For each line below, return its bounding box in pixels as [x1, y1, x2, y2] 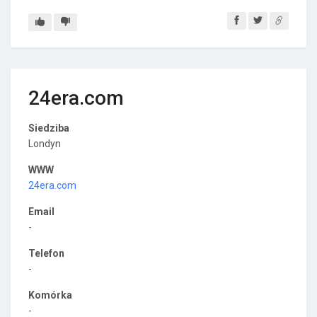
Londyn [28, 138, 61, 149]
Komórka [28, 289, 72, 301]
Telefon [28, 248, 64, 259]
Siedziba [28, 122, 69, 134]
